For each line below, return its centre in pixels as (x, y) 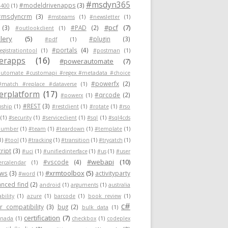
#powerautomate (87, 61)
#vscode (56, 162)
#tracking (40, 140)
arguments (84, 185)
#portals (64, 50)
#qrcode (108, 95)
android (50, 185)
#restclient (65, 106)
